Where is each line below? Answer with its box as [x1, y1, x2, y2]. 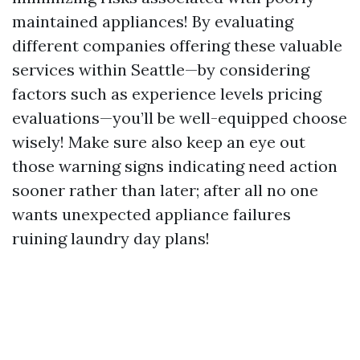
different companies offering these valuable [12, 35, 342, 56]
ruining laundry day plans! [12, 228, 210, 249]
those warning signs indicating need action [12, 156, 337, 177]
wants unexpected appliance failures [12, 204, 291, 225]
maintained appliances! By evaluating [12, 11, 293, 32]
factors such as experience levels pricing [12, 84, 321, 104]
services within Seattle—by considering [12, 59, 309, 80]
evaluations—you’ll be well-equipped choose [12, 108, 347, 129]
